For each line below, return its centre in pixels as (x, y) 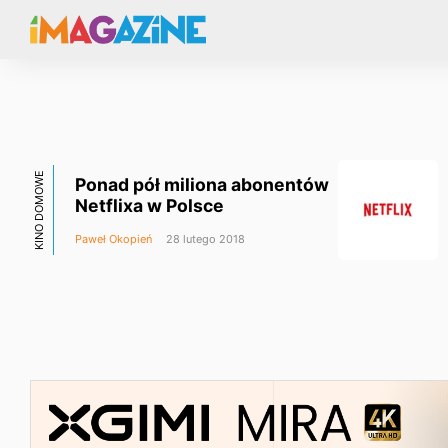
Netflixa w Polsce (149, 205)
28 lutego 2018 (204, 239)
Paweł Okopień (113, 239)
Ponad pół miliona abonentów (202, 184)
